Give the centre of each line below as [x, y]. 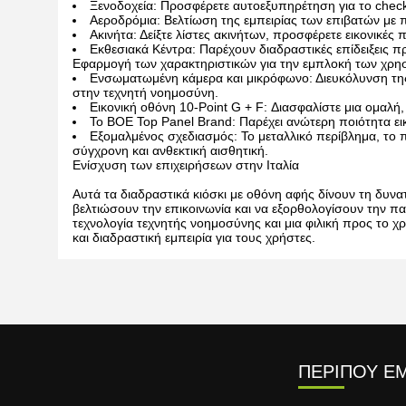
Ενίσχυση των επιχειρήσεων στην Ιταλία [186, 164]
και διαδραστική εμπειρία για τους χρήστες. [194, 237]
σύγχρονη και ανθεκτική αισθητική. [170, 150]
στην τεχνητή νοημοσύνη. [145, 92]
